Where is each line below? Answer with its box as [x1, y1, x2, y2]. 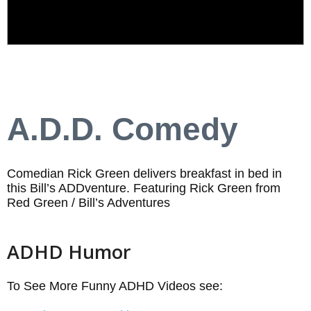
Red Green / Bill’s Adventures [7, 195, 170, 210]
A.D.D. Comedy [7, 110, 238, 147]
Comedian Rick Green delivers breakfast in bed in [7, 166, 282, 180]
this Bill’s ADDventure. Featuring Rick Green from [7, 180, 280, 195]
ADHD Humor [7, 238, 131, 264]
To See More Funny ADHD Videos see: [7, 278, 223, 293]
